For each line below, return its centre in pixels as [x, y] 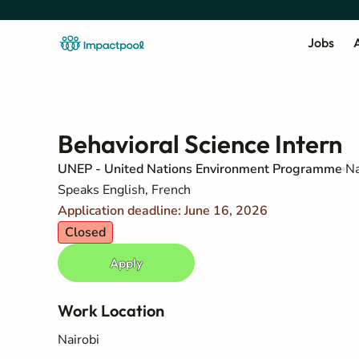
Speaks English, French [124, 190]
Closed [85, 232]
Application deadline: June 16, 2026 [163, 211]
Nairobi [79, 340]
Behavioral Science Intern [200, 144]
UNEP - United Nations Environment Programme [200, 169]
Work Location [111, 311]
